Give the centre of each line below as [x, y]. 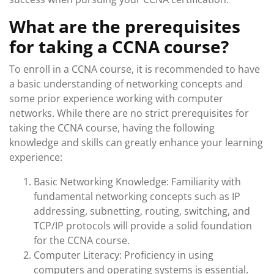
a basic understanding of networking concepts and [126, 84]
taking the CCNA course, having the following [112, 128]
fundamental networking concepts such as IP [137, 196]
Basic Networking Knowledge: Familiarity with [137, 182]
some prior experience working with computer [116, 98]
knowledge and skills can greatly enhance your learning [136, 143]
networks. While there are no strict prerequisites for [129, 113]
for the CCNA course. [82, 240]
